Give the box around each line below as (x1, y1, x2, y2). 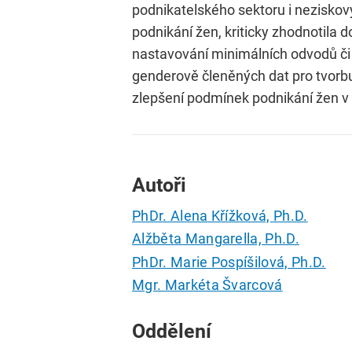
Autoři (132, 173, 186, 196)
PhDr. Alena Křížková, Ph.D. (132, 207, 308, 225)
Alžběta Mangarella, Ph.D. (132, 230, 299, 247)
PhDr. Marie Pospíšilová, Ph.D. (132, 253, 326, 270)
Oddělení (132, 319, 211, 343)
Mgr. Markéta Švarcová (132, 276, 283, 293)
